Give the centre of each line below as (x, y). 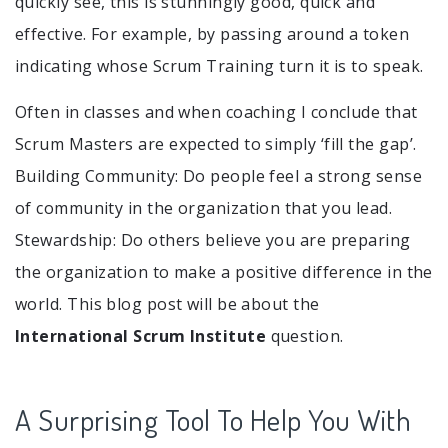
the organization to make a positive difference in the (224, 271)
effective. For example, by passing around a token (212, 33)
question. (305, 335)
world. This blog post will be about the (167, 303)
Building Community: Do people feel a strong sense (219, 175)
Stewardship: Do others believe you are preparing (213, 239)
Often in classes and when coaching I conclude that (216, 111)
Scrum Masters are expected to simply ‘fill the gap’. (216, 143)
